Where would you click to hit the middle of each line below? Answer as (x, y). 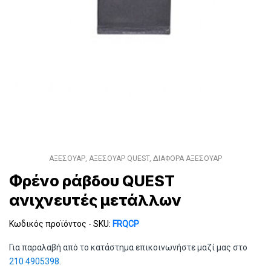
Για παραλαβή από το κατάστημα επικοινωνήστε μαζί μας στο (128, 247)
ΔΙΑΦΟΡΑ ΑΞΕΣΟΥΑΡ (188, 158)
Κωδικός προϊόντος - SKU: (61, 224)
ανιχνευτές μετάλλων (95, 200)
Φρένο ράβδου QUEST (92, 181)
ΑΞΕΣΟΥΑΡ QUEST (119, 158)
